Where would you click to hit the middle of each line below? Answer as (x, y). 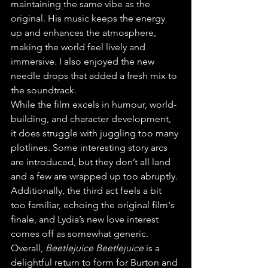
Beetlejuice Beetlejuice (95, 248)
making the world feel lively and (79, 47)
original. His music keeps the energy (89, 19)
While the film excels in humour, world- (94, 105)
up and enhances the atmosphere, (85, 33)
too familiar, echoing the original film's (94, 205)
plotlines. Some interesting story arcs (90, 148)
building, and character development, (92, 119)
